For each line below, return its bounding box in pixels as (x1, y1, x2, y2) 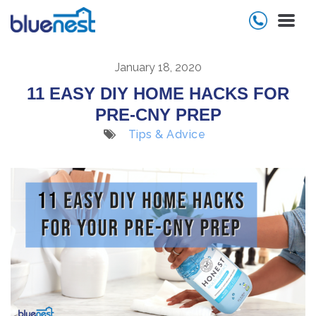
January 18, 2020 (114, 61, 202, 74)
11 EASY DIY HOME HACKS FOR (27, 84, 289, 103)
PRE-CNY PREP (95, 105, 221, 124)
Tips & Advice (128, 128, 206, 141)
